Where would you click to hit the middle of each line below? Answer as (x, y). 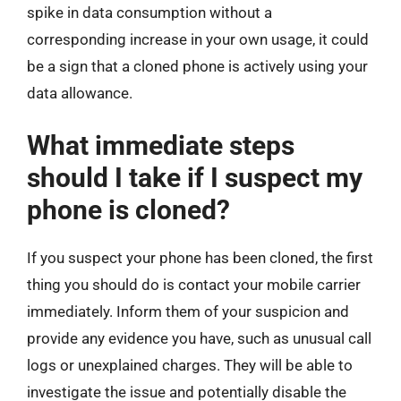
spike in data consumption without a (149, 13)
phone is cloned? (128, 209)
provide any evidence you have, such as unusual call (199, 338)
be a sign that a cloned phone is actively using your (197, 66)
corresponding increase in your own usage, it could (198, 39)
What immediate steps (161, 145)
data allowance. (80, 93)
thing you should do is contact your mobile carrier (194, 284)
